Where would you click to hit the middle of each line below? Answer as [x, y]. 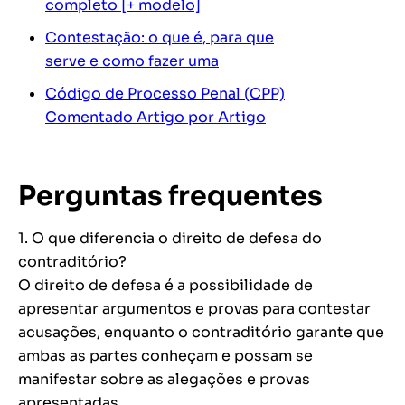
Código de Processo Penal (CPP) [165, 94]
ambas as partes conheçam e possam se [165, 356]
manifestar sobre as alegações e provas [164, 380]
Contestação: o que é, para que [160, 38]
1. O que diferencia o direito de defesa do [170, 239]
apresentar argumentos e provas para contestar [194, 309]
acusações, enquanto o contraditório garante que [201, 333]
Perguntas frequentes [170, 197]
